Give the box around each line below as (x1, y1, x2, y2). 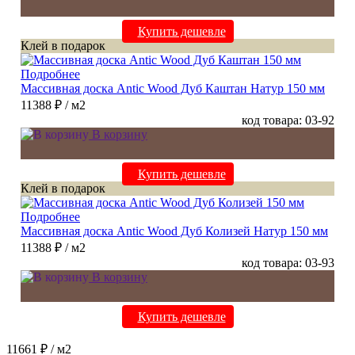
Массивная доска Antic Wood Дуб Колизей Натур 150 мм (21, 224, 328, 238)
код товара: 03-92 (242, 113, 334, 127)
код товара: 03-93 (242, 256, 334, 269)
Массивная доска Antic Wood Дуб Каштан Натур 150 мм (21, 82, 325, 95)
